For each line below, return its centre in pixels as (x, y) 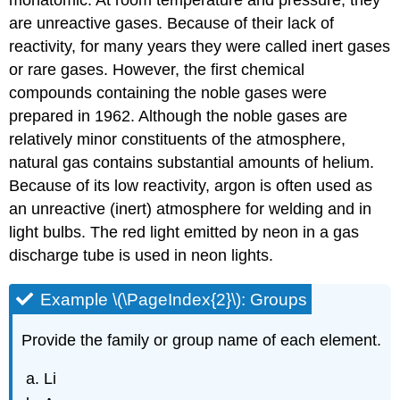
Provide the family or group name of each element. (202, 341)
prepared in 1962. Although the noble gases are (179, 117)
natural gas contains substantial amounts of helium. (192, 163)
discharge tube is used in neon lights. (142, 256)
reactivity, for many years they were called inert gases (200, 47)
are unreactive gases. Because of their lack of (172, 24)
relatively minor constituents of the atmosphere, (178, 140)
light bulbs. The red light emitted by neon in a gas (184, 233)
